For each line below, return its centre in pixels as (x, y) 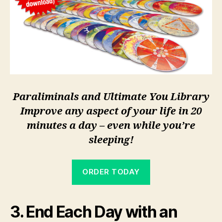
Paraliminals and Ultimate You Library (111, 97)
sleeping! (111, 140)
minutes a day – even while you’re (111, 125)
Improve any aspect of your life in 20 (111, 111)
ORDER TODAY (111, 172)
